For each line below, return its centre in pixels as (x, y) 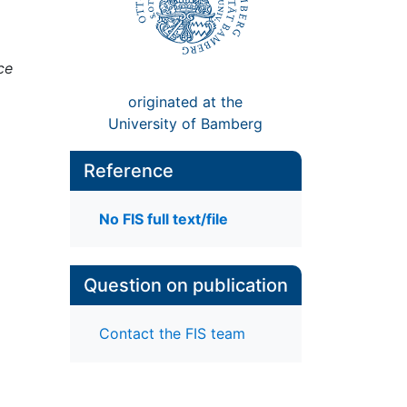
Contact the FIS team (172, 334)
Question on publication (185, 286)
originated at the (186, 101)
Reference (128, 170)
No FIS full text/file (163, 219)
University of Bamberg (186, 123)
